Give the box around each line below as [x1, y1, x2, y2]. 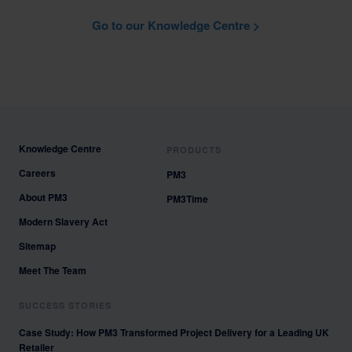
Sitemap [19, 239, 56, 253]
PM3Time [167, 192, 208, 206]
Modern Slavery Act [19, 214, 108, 229]
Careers [19, 166, 56, 180]
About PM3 [19, 190, 68, 204]
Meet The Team [19, 263, 86, 277]
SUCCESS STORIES [19, 299, 112, 311]
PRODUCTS [167, 144, 222, 156]
